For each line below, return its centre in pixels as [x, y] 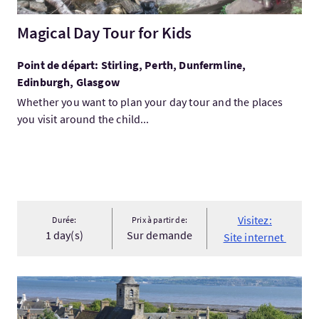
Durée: [64, 220]
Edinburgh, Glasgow [68, 82]
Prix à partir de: [159, 220]
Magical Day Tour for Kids [105, 32]
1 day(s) [64, 235]
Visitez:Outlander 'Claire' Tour [90, 284]
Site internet [255, 237]
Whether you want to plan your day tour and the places [150, 102]
